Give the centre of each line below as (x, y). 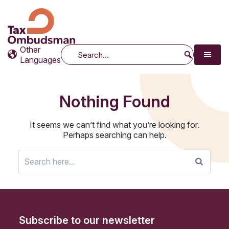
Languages (40, 60)
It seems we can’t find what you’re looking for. (114, 124)
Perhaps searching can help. (114, 135)
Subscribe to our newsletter (87, 221)
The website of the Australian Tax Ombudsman (86, 28)
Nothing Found (114, 101)
